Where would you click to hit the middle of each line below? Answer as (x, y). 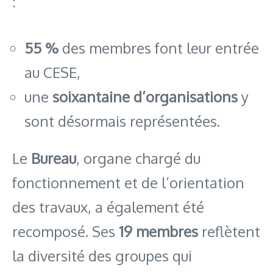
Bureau (54, 158)
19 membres (158, 231)
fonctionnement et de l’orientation (128, 182)
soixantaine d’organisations (145, 96)
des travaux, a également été (108, 207)
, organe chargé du (138, 158)
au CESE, (52, 72)
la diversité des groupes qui (102, 255)
